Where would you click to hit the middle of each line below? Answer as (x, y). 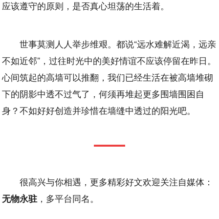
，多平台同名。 (68, 198)
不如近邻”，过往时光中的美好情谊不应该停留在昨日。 (109, 60)
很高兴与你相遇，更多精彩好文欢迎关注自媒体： (117, 181)
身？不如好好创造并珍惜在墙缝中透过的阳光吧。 (99, 110)
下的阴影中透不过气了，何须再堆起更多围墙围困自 (103, 93)
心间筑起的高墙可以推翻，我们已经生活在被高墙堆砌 (108, 77)
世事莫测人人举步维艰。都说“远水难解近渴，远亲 (118, 43)
